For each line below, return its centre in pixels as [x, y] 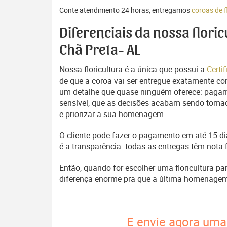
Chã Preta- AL [100, 50]
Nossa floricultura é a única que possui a [133, 69]
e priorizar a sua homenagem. [112, 114]
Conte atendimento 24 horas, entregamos [125, 10]
